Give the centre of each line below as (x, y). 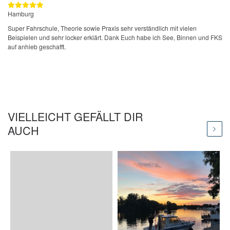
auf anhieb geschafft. (37, 47)
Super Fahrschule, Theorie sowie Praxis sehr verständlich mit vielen (102, 28)
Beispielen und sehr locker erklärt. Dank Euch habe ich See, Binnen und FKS (115, 37)
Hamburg (21, 14)
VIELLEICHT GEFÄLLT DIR (75, 116)
